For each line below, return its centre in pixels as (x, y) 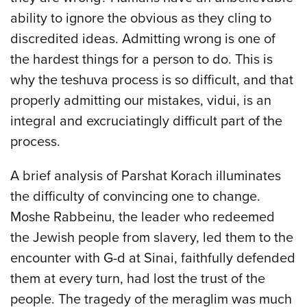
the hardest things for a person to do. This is (142, 59)
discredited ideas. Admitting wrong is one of (143, 39)
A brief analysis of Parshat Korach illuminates (146, 176)
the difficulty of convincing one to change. (135, 196)
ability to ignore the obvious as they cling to (141, 18)
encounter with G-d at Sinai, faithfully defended (153, 258)
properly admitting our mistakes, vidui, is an (141, 100)
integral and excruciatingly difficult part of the (146, 121)
